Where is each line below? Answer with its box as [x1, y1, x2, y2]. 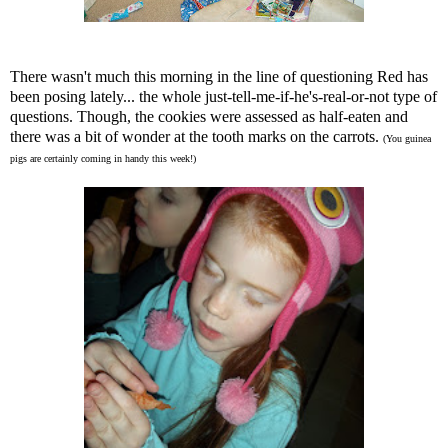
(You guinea [383, 133, 431, 144]
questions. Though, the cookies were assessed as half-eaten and [10, 108, 408, 125]
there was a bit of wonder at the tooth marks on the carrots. [10, 128, 383, 145]
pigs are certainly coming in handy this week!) [10, 153, 196, 164]
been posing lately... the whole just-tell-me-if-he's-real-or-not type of [10, 88, 437, 105]
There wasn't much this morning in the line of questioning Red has [10, 68, 428, 85]
